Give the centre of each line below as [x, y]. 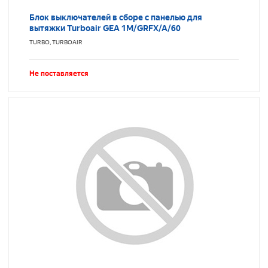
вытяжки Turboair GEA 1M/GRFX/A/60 [105, 28]
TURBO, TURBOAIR [56, 42]
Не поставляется [59, 74]
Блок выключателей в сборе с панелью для [116, 18]
